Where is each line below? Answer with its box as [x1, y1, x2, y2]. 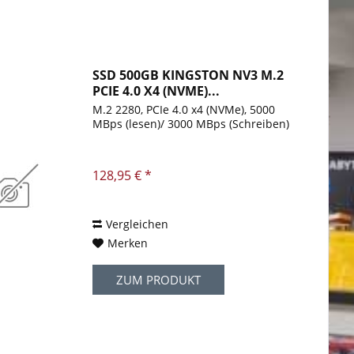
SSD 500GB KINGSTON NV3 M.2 [92, 66, 284, 85]
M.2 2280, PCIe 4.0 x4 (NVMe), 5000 [92, 102, 276, 118]
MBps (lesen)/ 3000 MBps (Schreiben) [92, 116, 290, 132]
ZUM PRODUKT [116, 272, 201, 288]
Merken [107, 235, 149, 251]
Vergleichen [106, 217, 169, 232]
